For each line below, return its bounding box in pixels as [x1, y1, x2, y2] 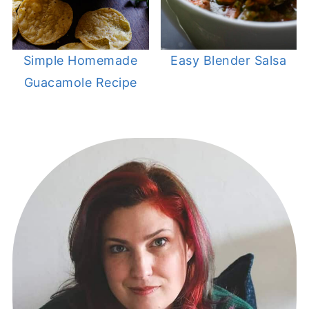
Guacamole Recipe [23, 75, 137, 90]
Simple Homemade [23, 53, 138, 68]
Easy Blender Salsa [170, 53, 287, 68]
